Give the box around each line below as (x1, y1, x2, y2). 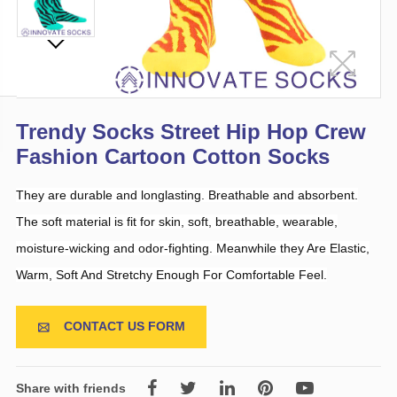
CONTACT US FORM (59, 319, 185, 334)
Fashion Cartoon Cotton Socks (15, 144, 330, 169)
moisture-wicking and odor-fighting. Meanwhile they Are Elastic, (15, 241, 370, 256)
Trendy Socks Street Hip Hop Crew (15, 120, 366, 144)
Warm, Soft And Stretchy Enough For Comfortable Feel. (15, 268, 327, 283)
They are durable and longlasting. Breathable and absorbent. (15, 188, 358, 203)
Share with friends (15, 380, 126, 395)
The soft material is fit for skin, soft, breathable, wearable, (15, 214, 338, 230)
